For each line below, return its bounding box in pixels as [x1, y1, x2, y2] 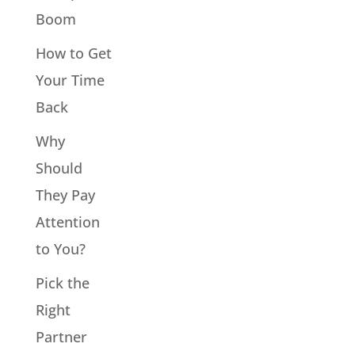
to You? [35, 239, 86, 258]
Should [35, 158, 82, 177]
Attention [35, 212, 100, 231]
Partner [35, 326, 87, 346]
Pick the [35, 273, 90, 292]
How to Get [35, 43, 112, 63]
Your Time [35, 70, 105, 90]
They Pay [35, 185, 95, 204]
